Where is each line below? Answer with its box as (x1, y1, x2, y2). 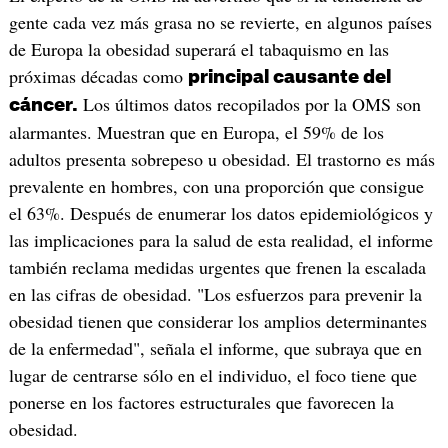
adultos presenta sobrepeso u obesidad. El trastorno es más (8, 146, 435, 171)
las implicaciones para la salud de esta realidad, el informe (8, 227, 433, 252)
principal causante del (187, 67, 391, 86)
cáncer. (8, 95, 78, 114)
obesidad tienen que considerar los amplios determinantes (8, 308, 427, 333)
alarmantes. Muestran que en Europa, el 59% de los (8, 119, 384, 144)
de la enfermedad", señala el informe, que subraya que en (8, 335, 422, 360)
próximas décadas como (8, 63, 188, 88)
